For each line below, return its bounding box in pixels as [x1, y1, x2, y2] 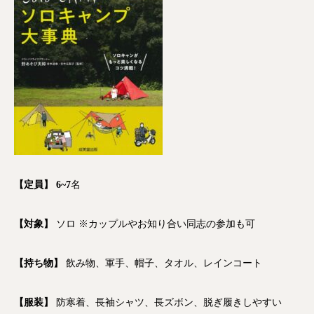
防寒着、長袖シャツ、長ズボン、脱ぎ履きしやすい [56, 296, 282, 308]
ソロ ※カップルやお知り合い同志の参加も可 [53, 218, 255, 229]
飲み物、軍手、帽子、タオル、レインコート [66, 257, 262, 268]
